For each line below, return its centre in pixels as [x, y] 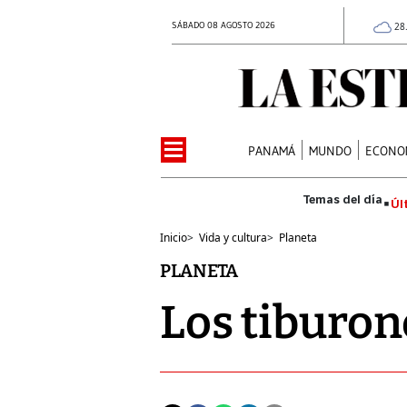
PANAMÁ [272, 150]
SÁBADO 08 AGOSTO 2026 [223, 25]
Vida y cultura [233, 237]
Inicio [174, 237]
